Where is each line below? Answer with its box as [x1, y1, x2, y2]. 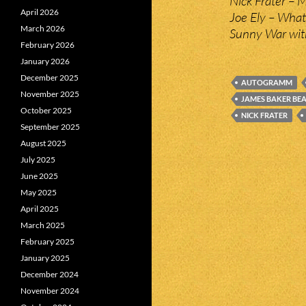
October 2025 [20, 105, 72, 115]
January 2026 [20, 56, 70, 66]
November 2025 [20, 89, 79, 99]
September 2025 [20, 122, 80, 132]
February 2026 [20, 40, 74, 50]
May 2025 [20, 187, 57, 197]
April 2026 [20, 7, 59, 17]
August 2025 [20, 138, 66, 148]
